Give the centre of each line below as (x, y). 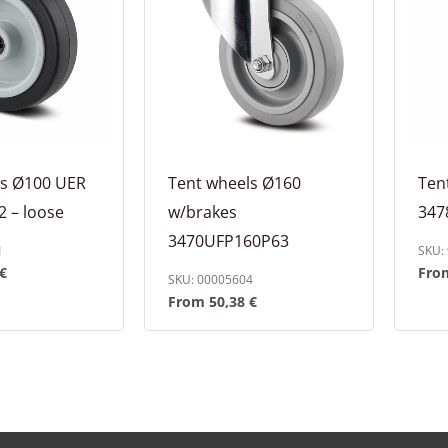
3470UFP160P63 (228, 240)
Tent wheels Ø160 (234, 182)
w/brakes (202, 211)
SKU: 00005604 (210, 279)
